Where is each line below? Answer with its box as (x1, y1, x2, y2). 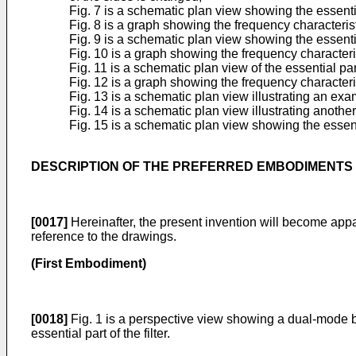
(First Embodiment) (31, 257, 146, 270)
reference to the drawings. (31, 230, 176, 243)
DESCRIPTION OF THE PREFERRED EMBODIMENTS (31, 160, 353, 173)
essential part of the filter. (31, 327, 170, 340)
